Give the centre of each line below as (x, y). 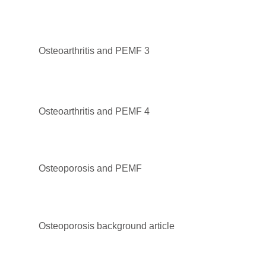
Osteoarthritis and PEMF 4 (94, 111)
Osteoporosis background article (107, 226)
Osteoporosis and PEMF (90, 168)
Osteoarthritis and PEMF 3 (94, 50)
